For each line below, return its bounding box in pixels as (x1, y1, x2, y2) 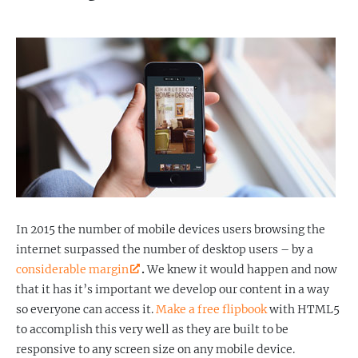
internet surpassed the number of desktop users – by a (16, 242, 313, 257)
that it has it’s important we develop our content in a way (16, 282, 329, 296)
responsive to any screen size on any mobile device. (16, 342, 295, 356)
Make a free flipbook (156, 302, 267, 316)
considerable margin (16, 262, 129, 276)
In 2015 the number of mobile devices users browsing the (16, 222, 325, 237)
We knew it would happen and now (145, 262, 337, 276)
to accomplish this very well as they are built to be (16, 322, 288, 336)
